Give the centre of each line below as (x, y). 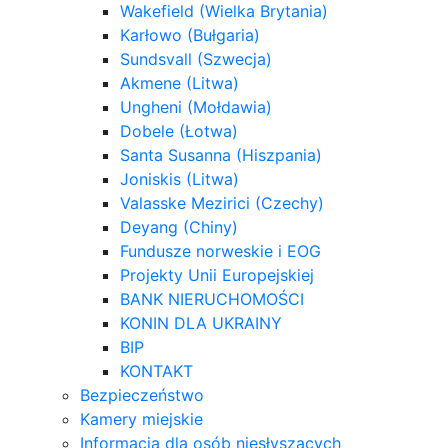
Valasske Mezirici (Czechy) (222, 202)
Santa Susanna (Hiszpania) (221, 154)
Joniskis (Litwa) (179, 178)
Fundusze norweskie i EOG (220, 250)
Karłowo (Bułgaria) (190, 34)
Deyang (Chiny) (179, 226)
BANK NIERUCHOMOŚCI (212, 298)
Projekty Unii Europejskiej (217, 274)
